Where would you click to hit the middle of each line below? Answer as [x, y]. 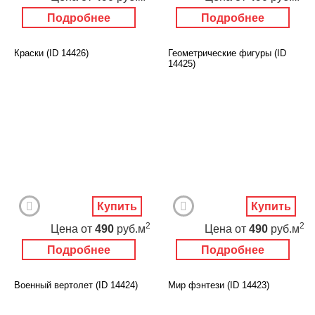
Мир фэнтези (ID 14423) [219, 285]
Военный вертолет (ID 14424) [76, 285]
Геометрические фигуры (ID [227, 53]
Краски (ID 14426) [51, 53]
